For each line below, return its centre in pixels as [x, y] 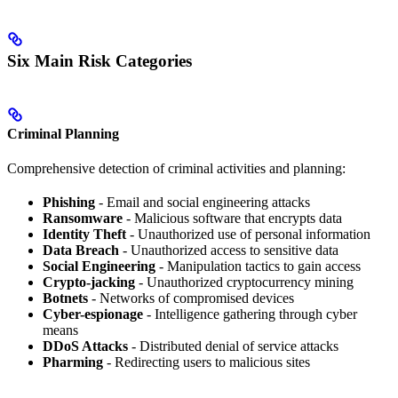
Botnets [65, 298]
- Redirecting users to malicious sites [207, 362]
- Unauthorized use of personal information [248, 234]
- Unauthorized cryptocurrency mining [244, 282]
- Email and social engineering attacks [203, 202]
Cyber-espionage [93, 314]
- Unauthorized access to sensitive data [229, 250]
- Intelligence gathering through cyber [250, 314]
